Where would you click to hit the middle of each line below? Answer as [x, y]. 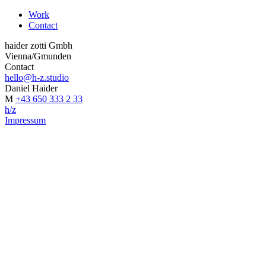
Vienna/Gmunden [38, 56]
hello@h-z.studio [37, 77]
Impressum [25, 120]
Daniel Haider [31, 88]
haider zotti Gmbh [39, 45]
